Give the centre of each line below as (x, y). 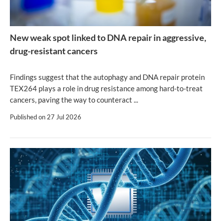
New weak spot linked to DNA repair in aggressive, (108, 37)
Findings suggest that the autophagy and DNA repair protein (107, 77)
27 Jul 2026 (64, 117)
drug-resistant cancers (54, 51)
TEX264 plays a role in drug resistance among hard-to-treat (106, 88)
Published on (28, 117)
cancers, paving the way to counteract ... (74, 99)
